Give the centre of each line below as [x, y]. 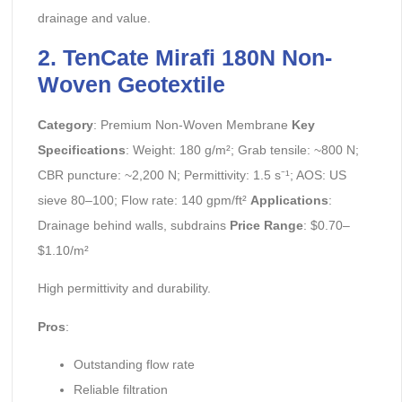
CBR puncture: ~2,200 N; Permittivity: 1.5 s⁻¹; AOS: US [192, 175]
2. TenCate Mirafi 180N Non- [184, 57]
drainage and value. [94, 18]
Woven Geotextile [131, 84]
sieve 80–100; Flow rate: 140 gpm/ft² [144, 200]
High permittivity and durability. [124, 288]
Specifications [81, 149]
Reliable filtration [120, 389]
